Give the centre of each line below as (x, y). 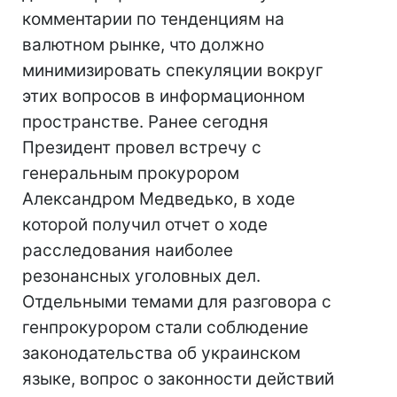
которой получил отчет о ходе (145, 225)
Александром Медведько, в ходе (159, 199)
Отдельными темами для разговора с (177, 302)
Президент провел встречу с (142, 148)
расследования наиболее (128, 250)
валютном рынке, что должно (143, 45)
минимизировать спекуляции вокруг (173, 70)
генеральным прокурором (131, 173)
